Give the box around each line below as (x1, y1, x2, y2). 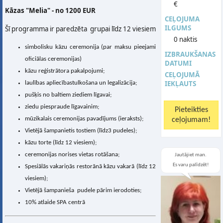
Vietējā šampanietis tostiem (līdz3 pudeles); (25, 127, 137, 134)
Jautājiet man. (175, 152, 207, 158)
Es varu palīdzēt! (172, 162, 209, 168)
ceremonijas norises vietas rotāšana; (25, 151, 119, 158)
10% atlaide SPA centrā (25, 199, 85, 206)
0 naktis (174, 35, 197, 44)
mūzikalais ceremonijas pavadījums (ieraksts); (25, 115, 143, 122)
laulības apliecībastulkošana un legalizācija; (25, 80, 137, 87)
